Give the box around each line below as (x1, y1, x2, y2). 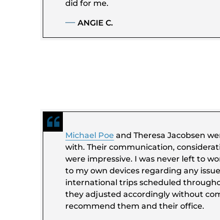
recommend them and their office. (65, 201, 205, 211)
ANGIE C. (78, 18, 113, 27)
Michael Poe (65, 130, 114, 140)
